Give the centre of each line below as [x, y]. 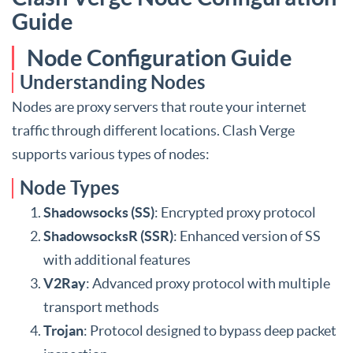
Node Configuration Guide [159, 58]
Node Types [69, 188]
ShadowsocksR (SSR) [108, 236]
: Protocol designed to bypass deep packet [210, 331]
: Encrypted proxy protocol [235, 212]
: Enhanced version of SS [247, 236]
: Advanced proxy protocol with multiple [208, 283]
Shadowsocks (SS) [99, 212]
